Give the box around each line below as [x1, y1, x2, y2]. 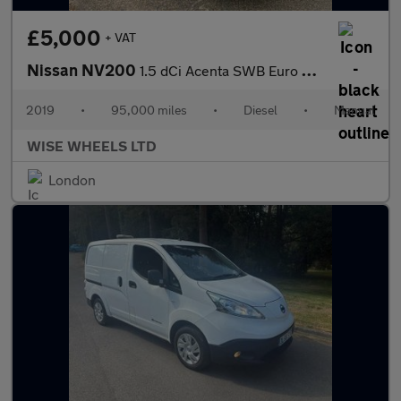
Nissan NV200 [27, 60, 140, 80]
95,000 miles [111, 102, 187, 117]
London [48, 171, 96, 188]
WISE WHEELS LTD [27, 137, 157, 154]
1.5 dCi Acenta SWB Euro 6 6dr [140, 62, 302, 79]
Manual [334, 102, 375, 117]
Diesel [243, 102, 277, 117]
